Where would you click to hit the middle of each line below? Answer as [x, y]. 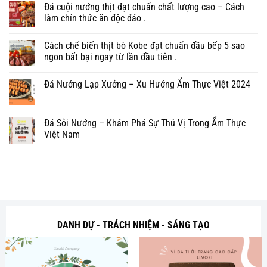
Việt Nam [62, 134]
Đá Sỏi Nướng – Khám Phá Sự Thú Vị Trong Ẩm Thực [145, 123]
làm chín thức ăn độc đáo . [95, 18]
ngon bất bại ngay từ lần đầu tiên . [111, 57]
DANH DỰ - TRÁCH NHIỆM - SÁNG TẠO [133, 225]
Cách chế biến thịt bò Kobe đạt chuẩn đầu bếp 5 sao [145, 45]
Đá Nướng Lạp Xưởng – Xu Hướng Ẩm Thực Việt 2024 [147, 84]
